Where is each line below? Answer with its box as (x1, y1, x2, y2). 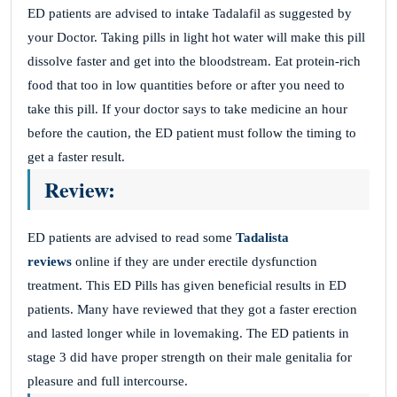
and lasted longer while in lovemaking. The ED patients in (27, 326, 349, 341)
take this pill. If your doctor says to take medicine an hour (27, 102, 347, 117)
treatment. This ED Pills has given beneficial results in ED (27, 278, 346, 293)
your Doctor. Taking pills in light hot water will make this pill (27, 30, 365, 45)
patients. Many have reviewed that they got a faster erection (27, 302, 357, 317)
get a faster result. (27, 150, 125, 165)
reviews (27, 254, 75, 269)
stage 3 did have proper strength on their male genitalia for (27, 350, 352, 365)
